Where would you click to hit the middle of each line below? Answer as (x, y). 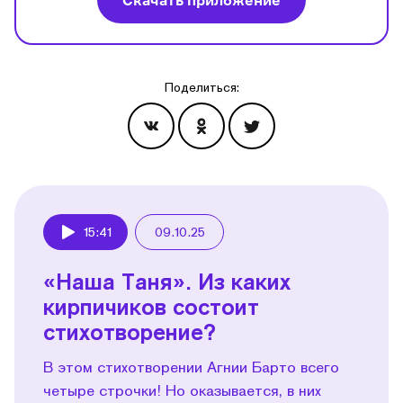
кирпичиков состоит (151, 306)
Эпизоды (266, 198)
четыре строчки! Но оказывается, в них (182, 390)
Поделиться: (201, 87)
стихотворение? (130, 331)
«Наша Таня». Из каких (167, 281)
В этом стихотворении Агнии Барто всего (191, 366)
